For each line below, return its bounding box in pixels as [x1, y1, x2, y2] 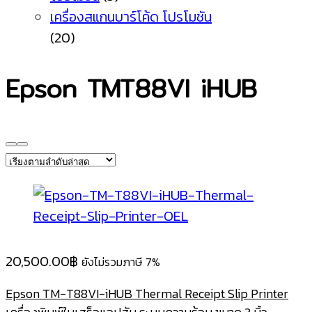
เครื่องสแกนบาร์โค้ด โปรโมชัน [50, 6, 212, 28]
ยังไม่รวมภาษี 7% [81, 253, 160, 272]
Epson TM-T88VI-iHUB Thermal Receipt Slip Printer [6, 284, 288, 304]
